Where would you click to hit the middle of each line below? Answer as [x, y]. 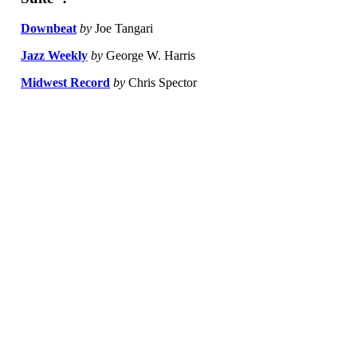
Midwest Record [65, 83]
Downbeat [49, 29]
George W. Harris [149, 56]
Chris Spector [161, 83]
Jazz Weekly [54, 56]
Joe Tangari [122, 29]
